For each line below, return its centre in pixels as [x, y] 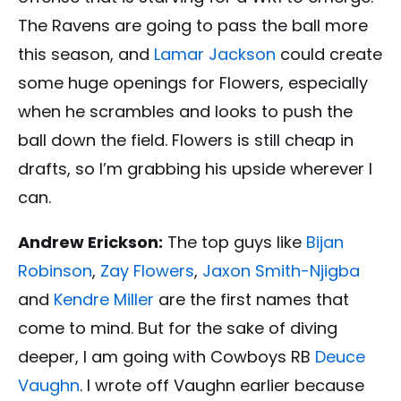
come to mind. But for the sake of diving [178, 328]
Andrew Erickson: [90, 243]
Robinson [55, 271]
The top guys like [235, 243]
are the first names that [252, 300]
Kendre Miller [104, 300]
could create [329, 55]
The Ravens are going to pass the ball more [193, 26]
